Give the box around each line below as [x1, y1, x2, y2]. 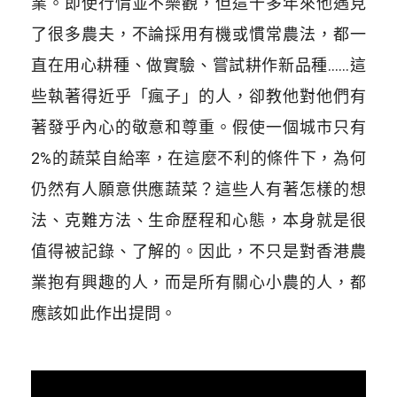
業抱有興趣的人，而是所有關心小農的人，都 [30, 272, 367, 292]
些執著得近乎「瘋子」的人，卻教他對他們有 [30, 86, 367, 105]
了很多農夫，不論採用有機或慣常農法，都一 [30, 24, 367, 43]
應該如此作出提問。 [30, 303, 177, 323]
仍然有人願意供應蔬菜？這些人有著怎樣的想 [30, 179, 367, 198]
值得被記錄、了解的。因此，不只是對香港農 [30, 241, 367, 261]
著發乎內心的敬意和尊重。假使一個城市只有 [30, 117, 367, 136]
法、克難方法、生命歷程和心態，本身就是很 [30, 210, 367, 230]
